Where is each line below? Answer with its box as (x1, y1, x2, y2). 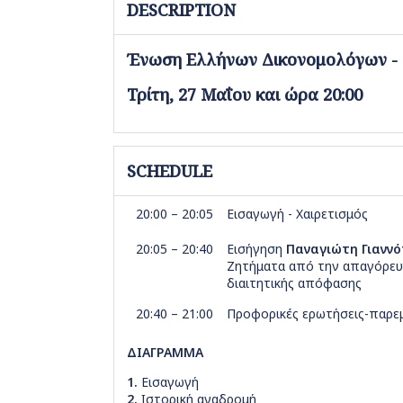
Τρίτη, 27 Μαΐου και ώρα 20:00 (127, 84, 363, 106)
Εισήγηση (227, 239, 286, 257)
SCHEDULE (127, 159, 212, 182)
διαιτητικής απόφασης (227, 273, 362, 291)
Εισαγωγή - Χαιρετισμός (227, 204, 368, 222)
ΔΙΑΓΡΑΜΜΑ (127, 343, 203, 361)
